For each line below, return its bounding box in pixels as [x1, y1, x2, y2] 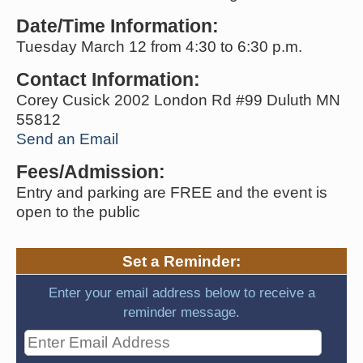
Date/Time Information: [16, 15, 219, 36]
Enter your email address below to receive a [48, 284, 315, 301]
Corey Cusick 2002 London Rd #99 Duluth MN [16, 91, 340, 109]
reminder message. [123, 303, 240, 320]
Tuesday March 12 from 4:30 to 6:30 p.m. [16, 37, 302, 55]
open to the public [16, 203, 140, 220]
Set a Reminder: [122, 252, 241, 270]
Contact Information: [16, 68, 200, 90]
